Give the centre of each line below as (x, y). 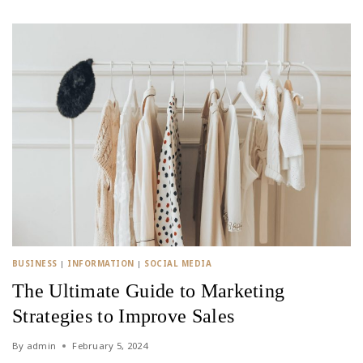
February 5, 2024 (110, 346)
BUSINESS (35, 264)
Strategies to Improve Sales (124, 316)
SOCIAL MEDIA (178, 264)
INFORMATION (101, 264)
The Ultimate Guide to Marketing (149, 291)
